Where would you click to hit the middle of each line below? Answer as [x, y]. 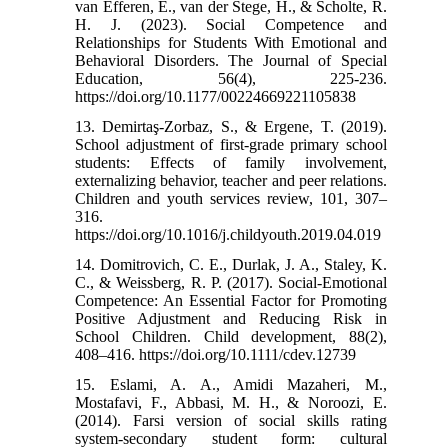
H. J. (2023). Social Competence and [231, 24]
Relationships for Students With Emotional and [231, 42]
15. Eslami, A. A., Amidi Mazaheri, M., [231, 384]
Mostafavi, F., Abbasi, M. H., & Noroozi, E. [231, 402]
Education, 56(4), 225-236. [231, 78]
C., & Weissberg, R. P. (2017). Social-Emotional [231, 282]
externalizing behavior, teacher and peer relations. [231, 180]
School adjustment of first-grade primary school [231, 144]
